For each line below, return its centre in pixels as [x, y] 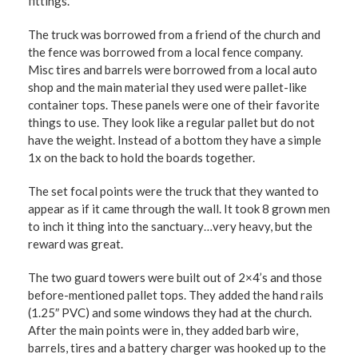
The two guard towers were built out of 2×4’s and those [175, 277]
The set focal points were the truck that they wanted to [173, 191]
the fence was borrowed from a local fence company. [165, 52]
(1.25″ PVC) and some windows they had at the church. [170, 312]
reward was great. [76, 244]
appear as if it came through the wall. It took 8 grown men [179, 209]
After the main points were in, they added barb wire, [163, 330]
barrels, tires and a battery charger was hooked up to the [177, 348]
